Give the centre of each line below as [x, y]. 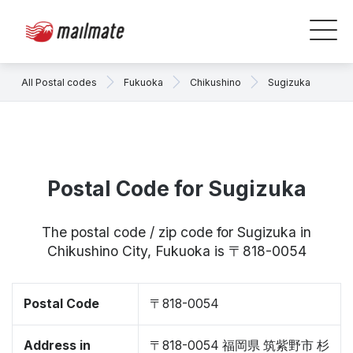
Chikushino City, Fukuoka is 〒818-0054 [176, 251]
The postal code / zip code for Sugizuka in [176, 232]
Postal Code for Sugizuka [176, 189]
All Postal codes [59, 82]
